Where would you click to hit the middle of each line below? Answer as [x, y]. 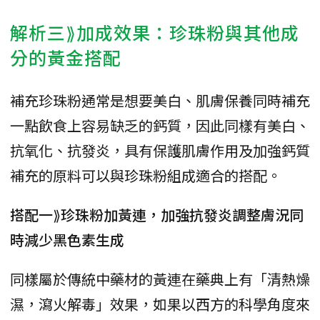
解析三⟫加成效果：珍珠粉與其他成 [155, 32]
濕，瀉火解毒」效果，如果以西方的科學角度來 [160, 304]
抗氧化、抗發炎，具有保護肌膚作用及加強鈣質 [160, 151]
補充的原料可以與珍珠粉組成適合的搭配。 [146, 176]
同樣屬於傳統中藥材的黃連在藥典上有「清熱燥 [160, 279]
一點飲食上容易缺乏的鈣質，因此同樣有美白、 [160, 126]
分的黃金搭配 [66, 57]
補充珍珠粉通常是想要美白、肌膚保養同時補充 [160, 101]
